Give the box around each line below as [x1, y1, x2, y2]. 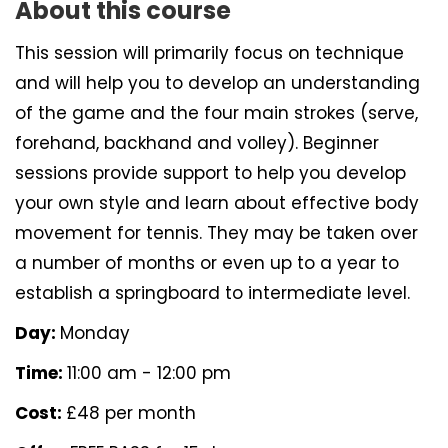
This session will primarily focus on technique [15, 41, 404, 65]
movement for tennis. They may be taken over [15, 221, 418, 245]
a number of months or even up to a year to [15, 251, 399, 275]
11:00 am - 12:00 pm [67, 361, 231, 385]
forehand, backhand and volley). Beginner [15, 131, 379, 155]
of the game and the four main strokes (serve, [15, 101, 418, 125]
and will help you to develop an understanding [15, 71, 420, 95]
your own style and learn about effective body [15, 191, 419, 215]
